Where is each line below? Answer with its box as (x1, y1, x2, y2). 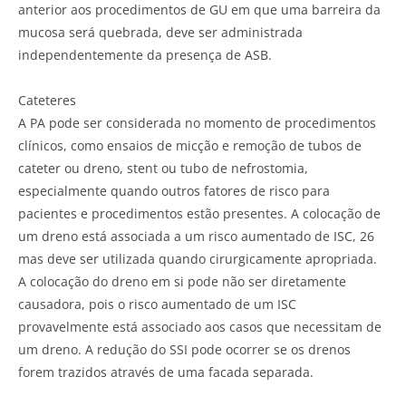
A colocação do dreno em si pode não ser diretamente (18, 272, 346, 290)
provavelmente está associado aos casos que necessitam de (18, 317, 382, 335)
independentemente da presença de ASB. (18, 45, 272, 63)
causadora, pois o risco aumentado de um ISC (18, 295, 296, 313)
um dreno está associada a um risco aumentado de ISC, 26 (18, 227, 374, 245)
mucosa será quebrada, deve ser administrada (18, 23, 303, 41)
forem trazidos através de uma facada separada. (18, 362, 314, 381)
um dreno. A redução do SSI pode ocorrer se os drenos (18, 340, 351, 358)
